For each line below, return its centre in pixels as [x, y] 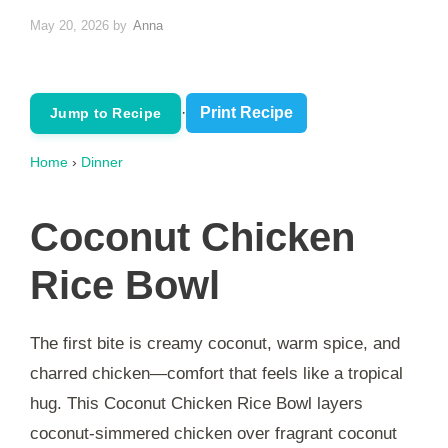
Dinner [102, 161]
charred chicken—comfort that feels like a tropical [216, 373]
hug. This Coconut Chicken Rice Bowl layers [196, 403]
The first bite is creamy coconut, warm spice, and [215, 343]
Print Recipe [247, 113]
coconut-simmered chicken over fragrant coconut [213, 433]
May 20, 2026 [69, 25]
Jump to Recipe [106, 112]
